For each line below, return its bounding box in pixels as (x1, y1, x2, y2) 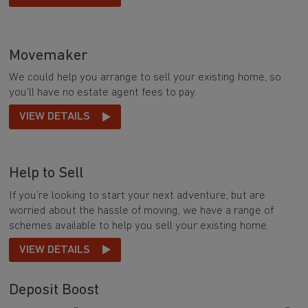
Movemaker (9, 47, 88, 64)
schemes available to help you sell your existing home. (9, 219, 269, 232)
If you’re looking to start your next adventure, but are (9, 189, 266, 201)
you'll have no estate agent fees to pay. (9, 87, 197, 99)
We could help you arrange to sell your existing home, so (9, 71, 282, 84)
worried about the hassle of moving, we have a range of (9, 204, 274, 217)
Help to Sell (9, 166, 84, 182)
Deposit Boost (9, 283, 100, 299)
